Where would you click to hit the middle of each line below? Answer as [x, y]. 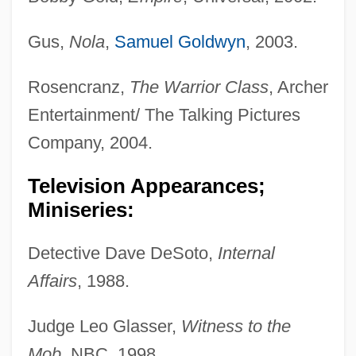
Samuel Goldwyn [180, 42]
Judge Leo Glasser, [104, 327]
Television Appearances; [146, 186]
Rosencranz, [78, 87]
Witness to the [236, 327]
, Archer [298, 87]
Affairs [52, 281]
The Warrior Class [199, 87]
